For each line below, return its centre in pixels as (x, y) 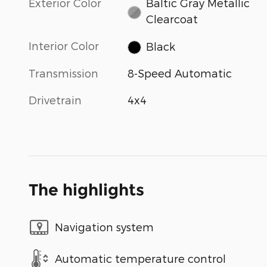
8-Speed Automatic (180, 73)
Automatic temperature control (140, 259)
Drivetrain (55, 100)
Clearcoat (172, 19)
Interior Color (64, 46)
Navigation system (104, 227)
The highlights (86, 190)
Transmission (63, 73)
